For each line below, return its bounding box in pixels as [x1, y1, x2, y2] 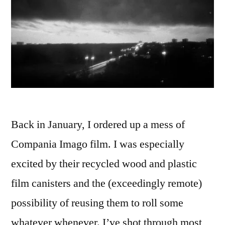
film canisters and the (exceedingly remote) [11, 176, 202, 190]
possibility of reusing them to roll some [11, 195, 183, 210]
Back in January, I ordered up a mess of [11, 117, 185, 132]
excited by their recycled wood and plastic [11, 156, 197, 171]
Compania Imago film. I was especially [11, 137, 184, 151]
